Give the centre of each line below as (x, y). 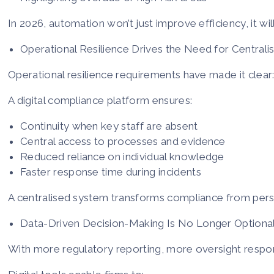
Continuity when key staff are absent (109, 126)
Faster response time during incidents (111, 172)
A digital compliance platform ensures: (100, 100)
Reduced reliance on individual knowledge (122, 156)
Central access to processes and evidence (123, 141)
